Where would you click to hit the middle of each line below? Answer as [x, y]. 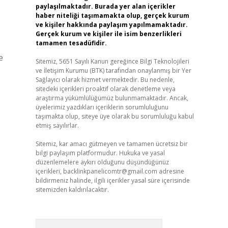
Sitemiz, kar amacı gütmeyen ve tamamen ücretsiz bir [111, 144]
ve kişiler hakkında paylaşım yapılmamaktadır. [111, 25]
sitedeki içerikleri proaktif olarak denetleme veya [105, 89]
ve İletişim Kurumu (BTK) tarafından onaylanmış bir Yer [113, 70]
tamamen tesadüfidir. [71, 43]
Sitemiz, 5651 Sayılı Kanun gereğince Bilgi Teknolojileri [112, 61]
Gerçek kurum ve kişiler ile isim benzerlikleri [108, 34]
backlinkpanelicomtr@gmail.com [110, 171]
